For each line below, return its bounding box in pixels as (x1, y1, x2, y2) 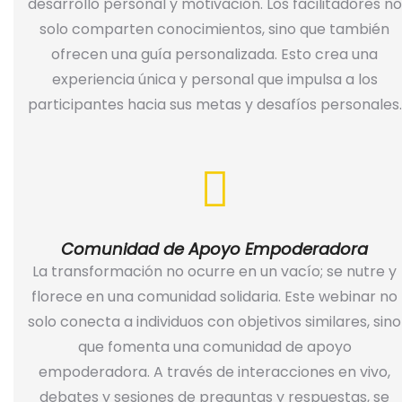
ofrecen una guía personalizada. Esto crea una (51, 44, 378, 66)
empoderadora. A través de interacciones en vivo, (39, 362, 390, 383)
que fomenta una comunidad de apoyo (77, 336, 352, 358)
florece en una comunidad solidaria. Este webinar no (31, 286, 398, 308)
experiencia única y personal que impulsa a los (51, 69, 378, 91)
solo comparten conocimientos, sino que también (39, 19, 389, 40)
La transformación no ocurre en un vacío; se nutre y (32, 261, 397, 283)
